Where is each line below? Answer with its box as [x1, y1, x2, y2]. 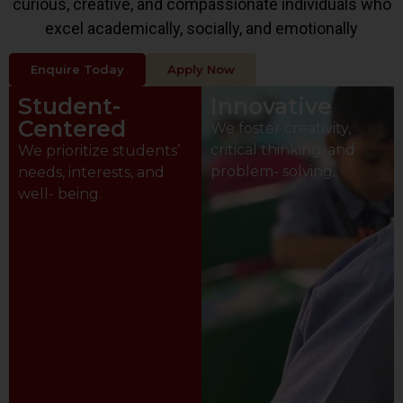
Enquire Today [31, 62, 124, 77]
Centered [18, 115, 126, 143]
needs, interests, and [18, 164, 165, 182]
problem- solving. [210, 163, 336, 181]
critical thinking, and [210, 141, 355, 159]
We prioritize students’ [18, 142, 180, 160]
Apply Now [167, 62, 235, 77]
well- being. [18, 185, 102, 203]
